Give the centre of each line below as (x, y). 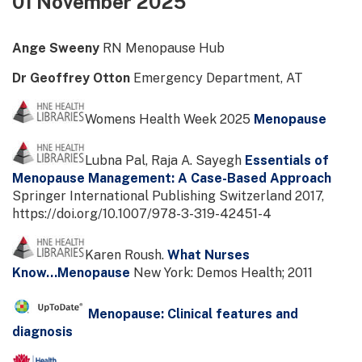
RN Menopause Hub (164, 48)
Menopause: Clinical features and (193, 314)
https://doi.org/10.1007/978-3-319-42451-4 (142, 213)
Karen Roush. (126, 255)
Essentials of (287, 160)
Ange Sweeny (57, 48)
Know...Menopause (73, 272)
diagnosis (42, 331)
